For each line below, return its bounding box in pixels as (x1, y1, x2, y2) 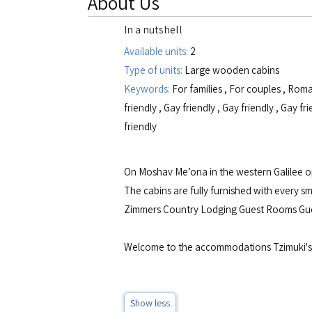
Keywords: (124, 82, 172, 95)
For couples (229, 82, 281, 95)
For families (172, 82, 222, 95)
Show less (130, 297, 170, 309)
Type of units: (124, 63, 182, 77)
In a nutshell (124, 22, 182, 37)
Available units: (124, 45, 190, 58)
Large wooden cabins (182, 63, 279, 77)
